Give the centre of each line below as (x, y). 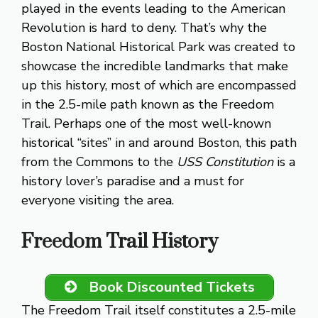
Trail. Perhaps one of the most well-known (146, 123)
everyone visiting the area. (98, 200)
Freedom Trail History (120, 241)
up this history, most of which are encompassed (159, 85)
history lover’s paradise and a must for (133, 181)
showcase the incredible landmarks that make (155, 66)
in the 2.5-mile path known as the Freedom (148, 104)
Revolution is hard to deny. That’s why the (144, 27)
